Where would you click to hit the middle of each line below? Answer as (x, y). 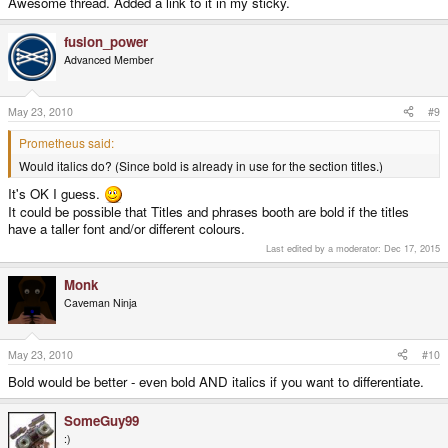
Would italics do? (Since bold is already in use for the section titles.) (201, 165)
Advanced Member (109, 60)
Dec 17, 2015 (412, 248)
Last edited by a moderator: (325, 248)
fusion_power (106, 42)
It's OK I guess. (56, 194)
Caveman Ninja (100, 303)
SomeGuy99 (101, 420)
